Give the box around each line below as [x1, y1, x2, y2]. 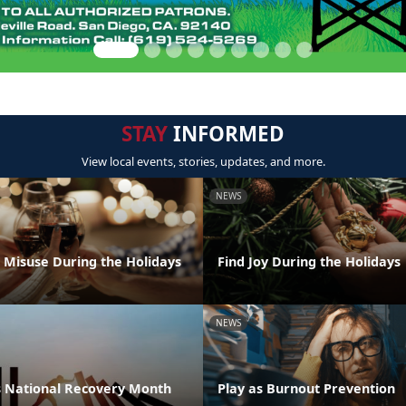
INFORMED [168, 120, 285, 148]
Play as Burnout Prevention [217, 379, 395, 397]
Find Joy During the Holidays [217, 252, 401, 270]
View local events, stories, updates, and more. [81, 153, 325, 169]
